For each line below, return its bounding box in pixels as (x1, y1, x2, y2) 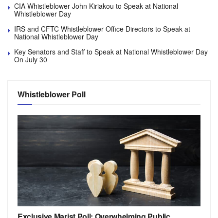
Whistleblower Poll (18, 88, 86, 100)
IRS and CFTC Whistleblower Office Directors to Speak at (14, 23, 190, 34)
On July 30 (14, 54, 47, 64)
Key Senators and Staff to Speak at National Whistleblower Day (14, 46, 208, 56)
